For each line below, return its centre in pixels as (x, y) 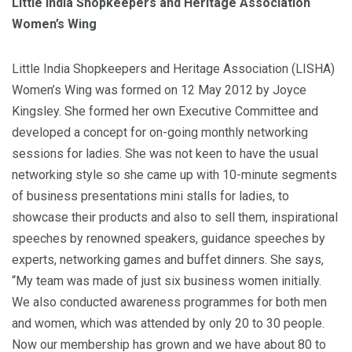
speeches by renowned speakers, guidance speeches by (169, 238)
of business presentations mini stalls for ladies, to (150, 196)
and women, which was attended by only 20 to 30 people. (168, 323)
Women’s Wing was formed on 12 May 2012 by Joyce (159, 90)
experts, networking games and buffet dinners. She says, (168, 259)
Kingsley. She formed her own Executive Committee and (165, 111)
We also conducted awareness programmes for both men (169, 302)
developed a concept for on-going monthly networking (160, 132)
